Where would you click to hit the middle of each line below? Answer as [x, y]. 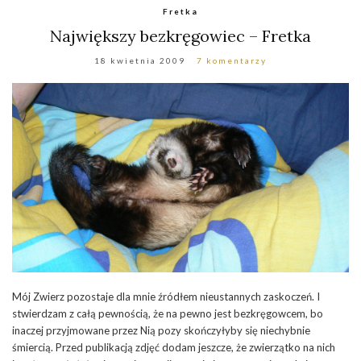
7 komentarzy [232, 61]
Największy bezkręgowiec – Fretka [180, 36]
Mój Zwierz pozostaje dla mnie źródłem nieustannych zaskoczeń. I [166, 297]
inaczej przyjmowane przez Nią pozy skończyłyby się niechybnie [161, 331]
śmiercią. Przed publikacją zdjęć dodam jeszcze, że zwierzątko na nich [174, 348]
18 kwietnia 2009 [140, 61]
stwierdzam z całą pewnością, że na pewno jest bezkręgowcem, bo [168, 314]
